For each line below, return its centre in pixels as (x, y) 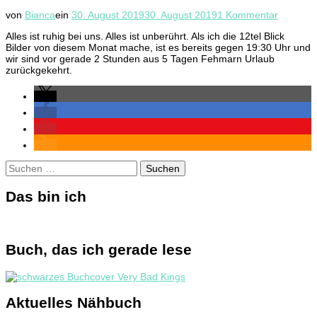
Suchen (22, 165)
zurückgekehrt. (39, 70)
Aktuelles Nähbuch (74, 302)
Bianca (40, 15)
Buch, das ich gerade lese (99, 250)
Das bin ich (46, 197)
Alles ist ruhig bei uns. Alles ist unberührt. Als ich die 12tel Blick (145, 36)
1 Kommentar (248, 15)
